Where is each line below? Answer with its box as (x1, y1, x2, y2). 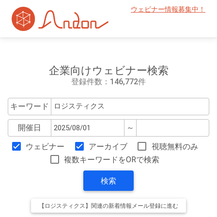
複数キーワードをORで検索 (64, 155, 160, 165)
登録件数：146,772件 (71, 77, 146, 86)
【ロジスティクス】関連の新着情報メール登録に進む (39, 202, 178, 210)
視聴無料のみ (151, 142, 198, 152)
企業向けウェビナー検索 (48, 64, 169, 77)
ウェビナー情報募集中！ (131, 5, 205, 14)
